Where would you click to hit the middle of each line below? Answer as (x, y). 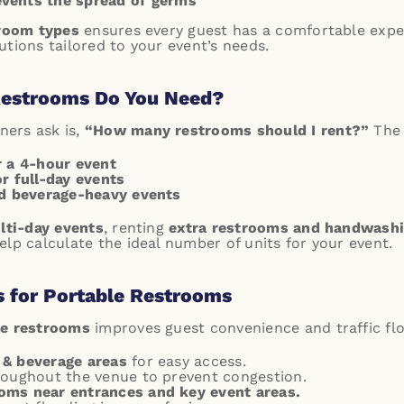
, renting (136, 228)
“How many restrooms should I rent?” (227, 130)
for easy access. (186, 361)
